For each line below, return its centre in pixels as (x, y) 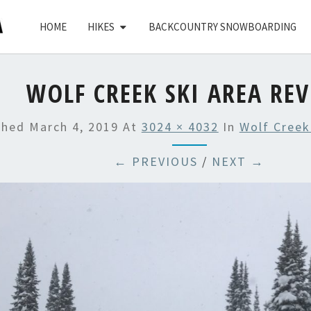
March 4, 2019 (74, 127)
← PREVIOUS (156, 161)
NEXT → (238, 161)
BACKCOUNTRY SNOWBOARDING (222, 27)
